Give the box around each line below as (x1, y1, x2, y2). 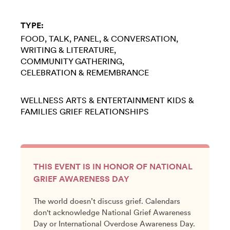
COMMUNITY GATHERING (21, 56, 122, 66)
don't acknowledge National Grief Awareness (33, 207, 191, 217)
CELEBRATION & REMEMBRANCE (21, 67, 149, 78)
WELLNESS (21, 95, 64, 105)
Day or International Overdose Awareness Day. (33, 219, 195, 228)
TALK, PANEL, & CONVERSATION (49, 33, 176, 44)
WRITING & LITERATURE (21, 45, 114, 55)
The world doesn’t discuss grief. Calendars (33, 196, 180, 206)
